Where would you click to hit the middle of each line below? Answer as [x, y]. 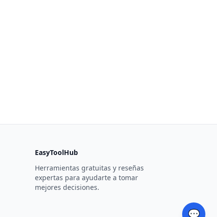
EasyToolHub [56, 152]
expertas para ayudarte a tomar [86, 178]
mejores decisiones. [67, 187]
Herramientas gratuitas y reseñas [89, 168]
